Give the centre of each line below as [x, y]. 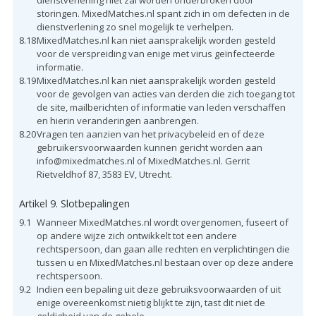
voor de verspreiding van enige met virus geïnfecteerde [156, 53]
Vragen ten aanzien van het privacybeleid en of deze [150, 134]
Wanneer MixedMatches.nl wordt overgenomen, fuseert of [162, 222]
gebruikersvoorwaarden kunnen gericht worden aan [149, 147]
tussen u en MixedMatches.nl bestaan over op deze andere [165, 262]
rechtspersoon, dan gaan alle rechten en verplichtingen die [163, 249]
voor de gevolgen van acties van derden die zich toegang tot [165, 93]
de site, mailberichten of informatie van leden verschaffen [161, 107]
